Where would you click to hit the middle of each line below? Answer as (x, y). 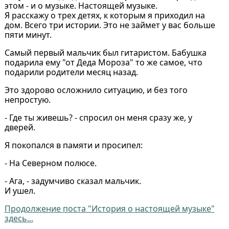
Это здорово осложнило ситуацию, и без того (96, 90)
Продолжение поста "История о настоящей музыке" (109, 209)
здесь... (19, 219)
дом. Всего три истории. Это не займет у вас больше (110, 25)
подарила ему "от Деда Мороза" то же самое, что (103, 63)
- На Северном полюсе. (50, 163)
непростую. (27, 100)
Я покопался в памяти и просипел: (73, 145)
